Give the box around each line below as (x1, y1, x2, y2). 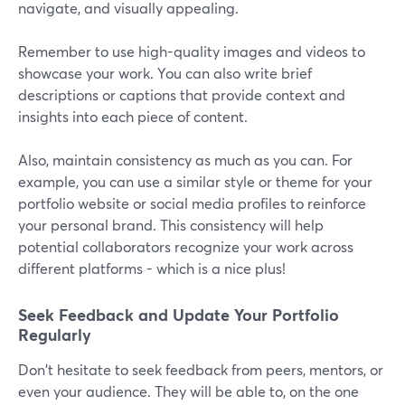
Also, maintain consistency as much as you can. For (18, 150, 353, 170)
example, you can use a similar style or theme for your (18, 172, 372, 192)
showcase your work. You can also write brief (18, 63, 312, 83)
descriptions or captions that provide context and (18, 85, 345, 105)
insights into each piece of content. (18, 107, 248, 127)
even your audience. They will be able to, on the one (18, 381, 359, 401)
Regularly (18, 324, 91, 346)
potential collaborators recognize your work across (18, 237, 353, 257)
